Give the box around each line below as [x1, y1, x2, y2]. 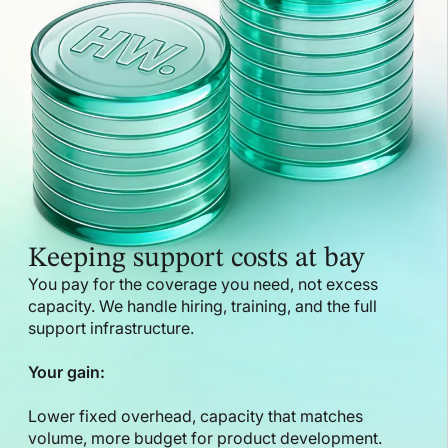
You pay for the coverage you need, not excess [28, 273, 378, 294]
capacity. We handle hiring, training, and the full [28, 295, 377, 316]
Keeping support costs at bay [28, 244, 365, 273]
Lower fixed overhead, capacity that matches [28, 405, 363, 426]
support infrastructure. [28, 317, 194, 338]
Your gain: [28, 361, 105, 382]
